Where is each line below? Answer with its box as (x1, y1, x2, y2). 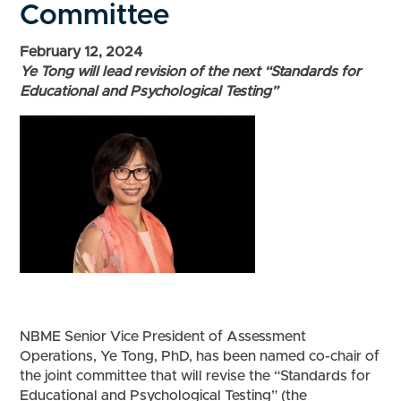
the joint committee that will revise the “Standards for (20, 368, 371, 383)
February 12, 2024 (20, 45, 143, 60)
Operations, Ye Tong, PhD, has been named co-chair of (20, 348, 380, 363)
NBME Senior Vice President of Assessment (20, 328, 307, 344)
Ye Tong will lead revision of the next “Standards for (20, 64, 362, 80)
